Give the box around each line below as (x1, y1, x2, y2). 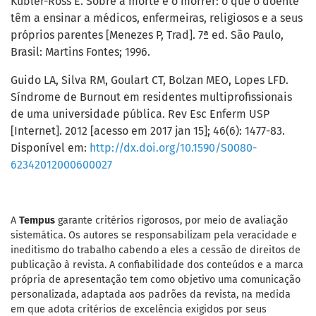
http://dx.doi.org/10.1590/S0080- (90, 141, 257, 155)
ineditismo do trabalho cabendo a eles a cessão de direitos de (11, 244, 300, 257)
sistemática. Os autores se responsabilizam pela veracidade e (11, 229, 297, 242)
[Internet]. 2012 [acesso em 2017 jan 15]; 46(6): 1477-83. (11, 124, 285, 138)
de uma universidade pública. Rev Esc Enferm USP (11, 107, 269, 121)
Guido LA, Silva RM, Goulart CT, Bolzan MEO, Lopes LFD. (11, 73, 288, 87)
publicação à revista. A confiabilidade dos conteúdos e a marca (11, 259, 303, 272)
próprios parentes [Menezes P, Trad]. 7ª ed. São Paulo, (11, 28, 284, 42)
